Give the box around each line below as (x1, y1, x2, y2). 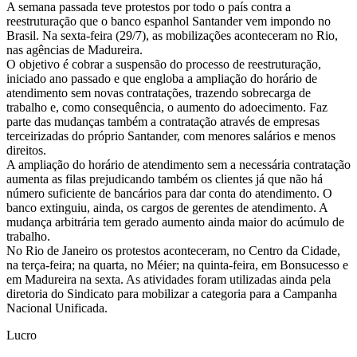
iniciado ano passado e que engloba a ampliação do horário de (6, 71, 317, 85)
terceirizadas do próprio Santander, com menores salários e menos (6, 128, 335, 143)
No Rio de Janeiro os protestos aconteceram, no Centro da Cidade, (6, 243, 340, 257)
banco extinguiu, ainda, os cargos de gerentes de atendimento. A (6, 200, 328, 214)
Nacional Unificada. (6, 300, 108, 315)
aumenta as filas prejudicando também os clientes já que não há (6, 171, 323, 186)
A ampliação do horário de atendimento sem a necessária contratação (6, 157, 351, 171)
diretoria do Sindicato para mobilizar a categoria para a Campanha (6, 286, 337, 300)
